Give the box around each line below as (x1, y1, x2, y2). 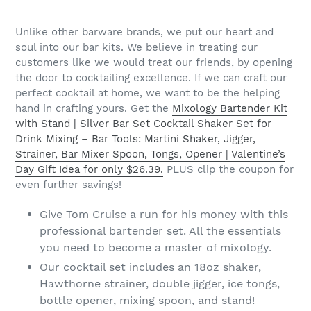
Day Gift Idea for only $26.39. (15, 163, 163, 176)
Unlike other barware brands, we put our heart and (15, 26, 274, 39)
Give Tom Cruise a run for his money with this (40, 207, 288, 221)
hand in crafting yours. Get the (15, 102, 172, 115)
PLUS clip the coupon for (163, 163, 294, 176)
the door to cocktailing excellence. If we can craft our (15, 72, 287, 85)
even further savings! (15, 178, 121, 192)
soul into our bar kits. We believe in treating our (15, 41, 258, 54)
